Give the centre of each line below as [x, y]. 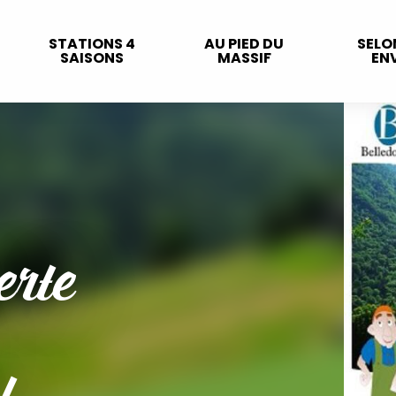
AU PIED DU [244, 44]
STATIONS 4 [92, 44]
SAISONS [92, 58]
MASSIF [244, 58]
